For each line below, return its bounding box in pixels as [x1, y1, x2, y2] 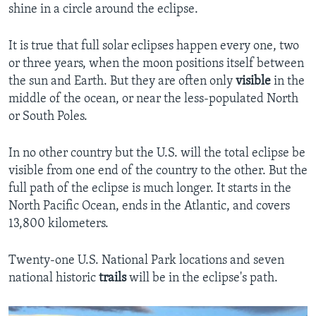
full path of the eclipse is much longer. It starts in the [8, 182, 291, 196]
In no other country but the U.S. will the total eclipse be [8, 147, 305, 161]
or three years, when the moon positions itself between [8, 57, 304, 71]
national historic [8, 272, 99, 286]
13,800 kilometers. [8, 217, 109, 231]
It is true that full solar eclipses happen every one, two [8, 39, 299, 54]
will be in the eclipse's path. [126, 272, 278, 286]
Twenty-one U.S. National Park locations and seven [8, 254, 284, 268]
